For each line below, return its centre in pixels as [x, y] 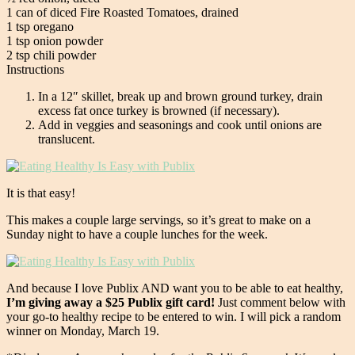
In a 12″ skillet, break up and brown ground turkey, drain [180, 96]
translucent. [67, 139]
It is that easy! [41, 193]
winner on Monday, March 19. [83, 330]
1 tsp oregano [40, 26]
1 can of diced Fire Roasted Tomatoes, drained [122, 12]
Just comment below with [280, 302]
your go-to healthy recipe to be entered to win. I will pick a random [174, 316]
